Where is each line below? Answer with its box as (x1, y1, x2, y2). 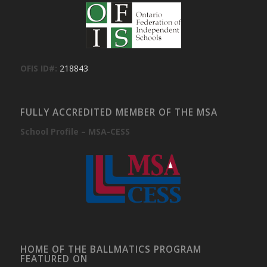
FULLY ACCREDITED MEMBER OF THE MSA (20, 105, 218, 119)
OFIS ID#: (20, 62, 57, 74)
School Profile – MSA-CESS (20, 125, 130, 137)
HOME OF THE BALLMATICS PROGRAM (20, 243, 201, 256)
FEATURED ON (20, 253, 88, 266)
